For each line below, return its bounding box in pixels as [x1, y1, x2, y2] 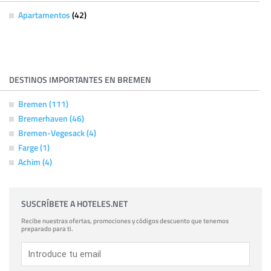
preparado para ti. [21, 224, 73, 233]
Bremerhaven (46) [18, 113, 84, 124]
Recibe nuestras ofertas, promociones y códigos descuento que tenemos [21, 216, 229, 226]
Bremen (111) [18, 98, 68, 109]
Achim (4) [18, 156, 52, 168]
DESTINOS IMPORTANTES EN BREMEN [9, 74, 151, 85]
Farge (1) [18, 142, 50, 153]
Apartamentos [18, 9, 72, 21]
